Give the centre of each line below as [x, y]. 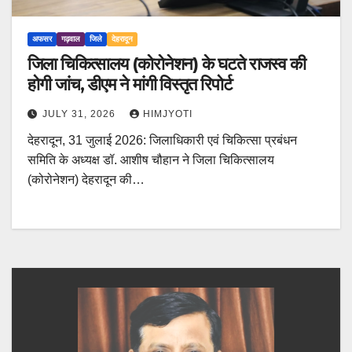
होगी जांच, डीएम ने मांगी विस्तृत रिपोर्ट [130, 85]
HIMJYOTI [168, 114]
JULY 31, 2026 [81, 114]
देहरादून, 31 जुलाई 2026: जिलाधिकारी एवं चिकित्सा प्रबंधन [162, 141]
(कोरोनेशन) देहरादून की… [86, 180]
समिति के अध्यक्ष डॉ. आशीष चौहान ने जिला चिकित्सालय [151, 160]
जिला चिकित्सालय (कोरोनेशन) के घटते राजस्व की [167, 64]
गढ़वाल [71, 39]
